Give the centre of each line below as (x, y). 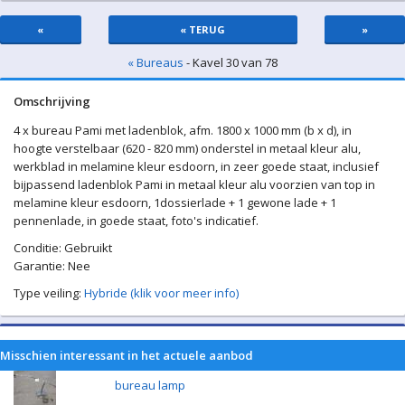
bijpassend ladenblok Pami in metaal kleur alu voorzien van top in (194, 184)
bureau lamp (150, 385)
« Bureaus (155, 62)
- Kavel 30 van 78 (231, 62)
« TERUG (202, 29)
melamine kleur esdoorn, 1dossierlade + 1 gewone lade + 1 (175, 202)
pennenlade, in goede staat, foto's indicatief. (136, 221)
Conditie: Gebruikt (63, 248)
